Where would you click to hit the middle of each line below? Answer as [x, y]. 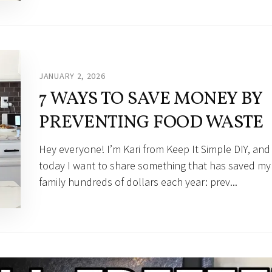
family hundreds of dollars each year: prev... [138, 182]
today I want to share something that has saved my [155, 165]
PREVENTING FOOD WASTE [151, 122]
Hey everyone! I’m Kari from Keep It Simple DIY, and [155, 149]
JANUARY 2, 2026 [72, 76]
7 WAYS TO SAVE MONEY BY [151, 99]
